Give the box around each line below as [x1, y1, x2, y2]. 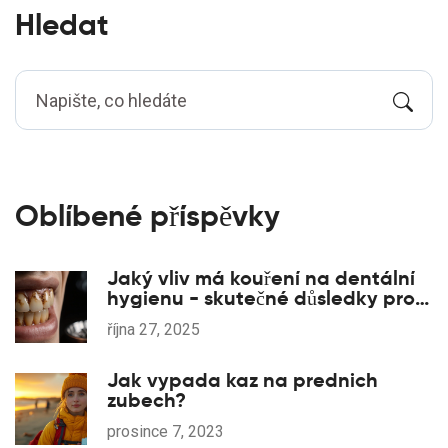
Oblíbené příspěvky [15, 197, 280, 235]
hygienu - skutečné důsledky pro [107, 285, 415, 312]
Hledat [15, 6, 109, 44]
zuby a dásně [107, 305, 231, 332]
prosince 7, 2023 [107, 422, 224, 442]
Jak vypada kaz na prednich [107, 367, 378, 394]
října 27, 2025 [107, 320, 200, 340]
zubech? [107, 387, 186, 414]
